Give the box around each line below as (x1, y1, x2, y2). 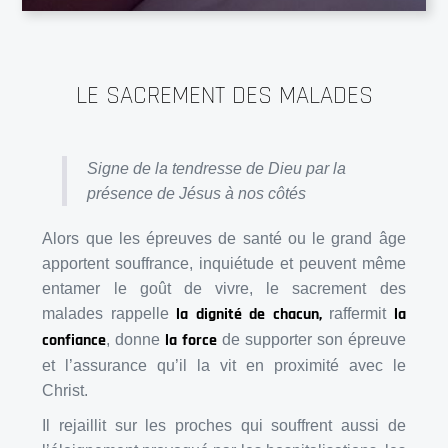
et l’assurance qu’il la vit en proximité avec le (42, 357, 406, 375)
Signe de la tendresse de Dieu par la (87, 160, 347, 178)
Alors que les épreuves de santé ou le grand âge (42, 230, 406, 248)
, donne (106, 331, 166, 349)
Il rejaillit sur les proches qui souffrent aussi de (42, 417, 406, 435)
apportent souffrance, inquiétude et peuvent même (42, 255, 406, 273)
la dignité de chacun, (176, 304, 322, 326)
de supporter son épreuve (217, 331, 406, 349)
